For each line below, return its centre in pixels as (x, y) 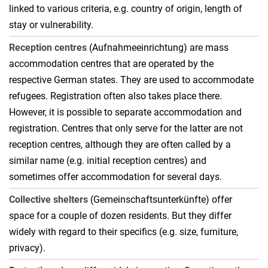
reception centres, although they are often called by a (120, 145)
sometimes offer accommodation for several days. (115, 177)
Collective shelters (50, 200)
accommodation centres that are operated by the (111, 64)
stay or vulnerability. (51, 25)
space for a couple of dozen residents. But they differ (120, 216)
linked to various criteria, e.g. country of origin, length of (126, 9)
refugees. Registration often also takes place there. (115, 96)
